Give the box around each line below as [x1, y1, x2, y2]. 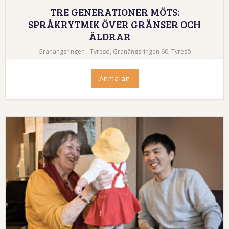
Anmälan [99, 73, 130, 83]
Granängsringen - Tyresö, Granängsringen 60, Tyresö [38, 47, 191, 56]
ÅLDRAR [88, 29, 131, 43]
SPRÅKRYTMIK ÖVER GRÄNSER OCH [28, 16, 201, 31]
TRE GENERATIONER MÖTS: [50, 4, 179, 19]
